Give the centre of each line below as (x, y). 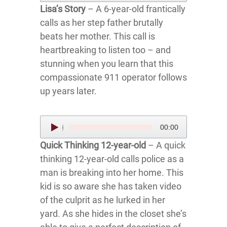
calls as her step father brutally (102, 23)
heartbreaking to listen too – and (105, 50)
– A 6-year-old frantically (136, 9)
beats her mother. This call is (98, 36)
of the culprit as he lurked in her (103, 200)
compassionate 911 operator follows (113, 77)
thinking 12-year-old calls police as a (112, 159)
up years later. (68, 91)
